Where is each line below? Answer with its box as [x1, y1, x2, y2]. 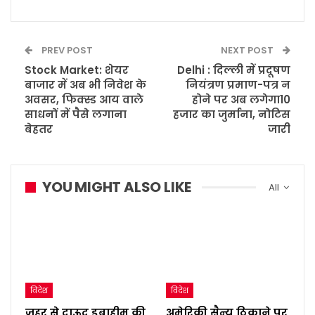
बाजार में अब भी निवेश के [25, 77, 146, 93]
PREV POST [39, 44, 93, 58]
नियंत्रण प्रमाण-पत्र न [186, 77, 290, 93]
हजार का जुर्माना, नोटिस [173, 107, 290, 122]
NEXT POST [221, 44, 276, 58]
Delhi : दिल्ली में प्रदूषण [177, 63, 290, 78]
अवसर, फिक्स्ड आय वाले [25, 92, 143, 108]
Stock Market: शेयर [25, 63, 129, 78]
